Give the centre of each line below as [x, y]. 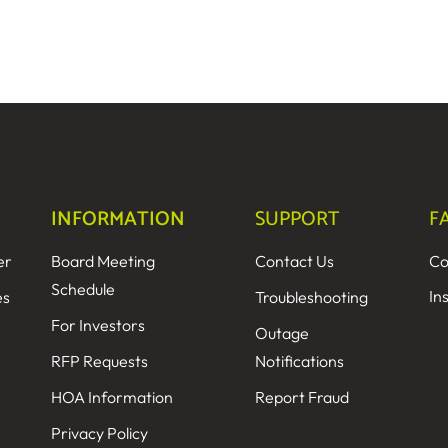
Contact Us [295, 261]
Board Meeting [103, 261]
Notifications [300, 361]
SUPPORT [297, 219]
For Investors [98, 325]
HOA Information [112, 397]
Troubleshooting [312, 297]
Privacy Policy [100, 433]
